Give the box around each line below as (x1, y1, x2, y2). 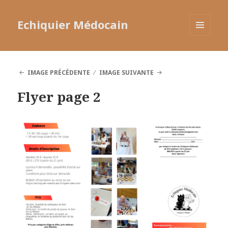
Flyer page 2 (17, 88, 101, 106)
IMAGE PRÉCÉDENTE (27, 68, 90, 77)
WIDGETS (189, 52, 219, 62)
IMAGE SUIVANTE (99, 68, 154, 77)
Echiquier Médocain (17, 17, 129, 33)
